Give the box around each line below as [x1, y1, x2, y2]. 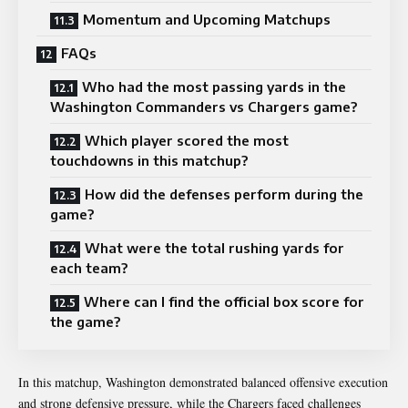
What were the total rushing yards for [85, 239, 344, 256]
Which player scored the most [85, 131, 289, 148]
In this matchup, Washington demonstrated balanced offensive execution [18, 372, 388, 391]
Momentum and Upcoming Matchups [83, 10, 331, 27]
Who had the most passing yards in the [82, 77, 346, 95]
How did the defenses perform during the [85, 185, 363, 202]
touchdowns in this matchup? [50, 151, 248, 168]
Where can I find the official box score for [84, 292, 364, 310]
